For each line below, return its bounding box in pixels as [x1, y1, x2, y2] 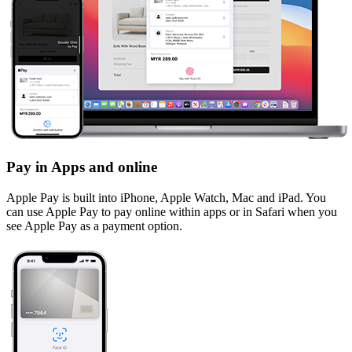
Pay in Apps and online [6, 159, 157, 176]
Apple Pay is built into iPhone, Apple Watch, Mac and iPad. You [6, 190, 326, 204]
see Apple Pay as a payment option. [6, 218, 182, 233]
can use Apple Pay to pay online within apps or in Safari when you [6, 204, 337, 218]
